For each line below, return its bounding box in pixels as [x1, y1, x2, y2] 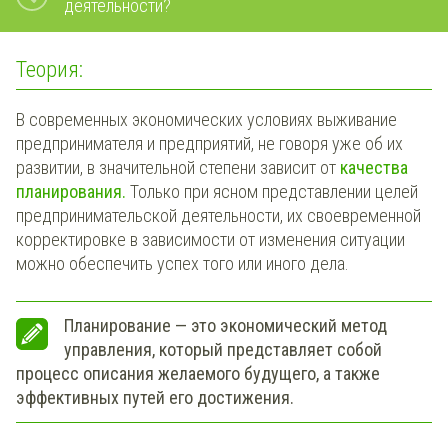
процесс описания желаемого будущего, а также [16, 362, 380, 384]
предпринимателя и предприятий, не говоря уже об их [16, 132, 403, 154]
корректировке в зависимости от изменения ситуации [16, 228, 405, 250]
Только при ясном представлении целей [126, 180, 418, 202]
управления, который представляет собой [64, 338, 382, 360]
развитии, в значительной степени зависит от [16, 156, 340, 178]
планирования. [16, 180, 126, 202]
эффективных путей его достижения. [16, 386, 294, 408]
